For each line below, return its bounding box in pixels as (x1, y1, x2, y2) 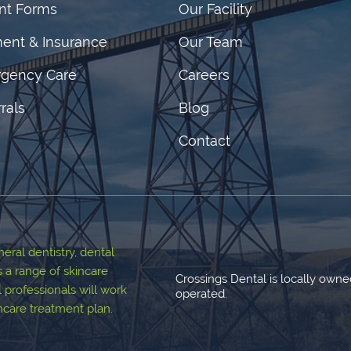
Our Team (179, 34, 243, 50)
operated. (175, 287, 227, 301)
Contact (179, 132, 230, 149)
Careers (179, 67, 230, 83)
